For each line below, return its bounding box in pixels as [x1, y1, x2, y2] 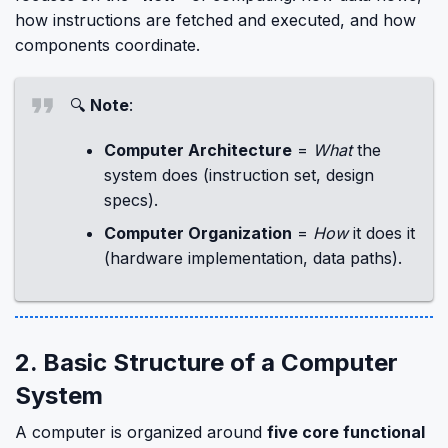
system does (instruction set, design [104, 165, 374, 185]
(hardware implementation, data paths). [104, 248, 402, 268]
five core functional [267, 422, 425, 442]
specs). [104, 190, 158, 210]
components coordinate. [15, 35, 200, 55]
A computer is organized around [15, 422, 267, 442]
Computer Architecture [104, 140, 292, 160]
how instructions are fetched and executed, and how [15, 10, 416, 30]
